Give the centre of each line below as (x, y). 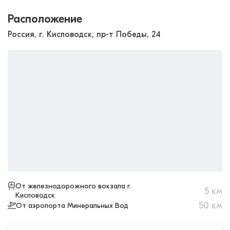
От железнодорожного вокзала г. (73, 186)
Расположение (45, 19)
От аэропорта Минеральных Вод (72, 205)
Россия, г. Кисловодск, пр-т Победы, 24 (84, 34)
